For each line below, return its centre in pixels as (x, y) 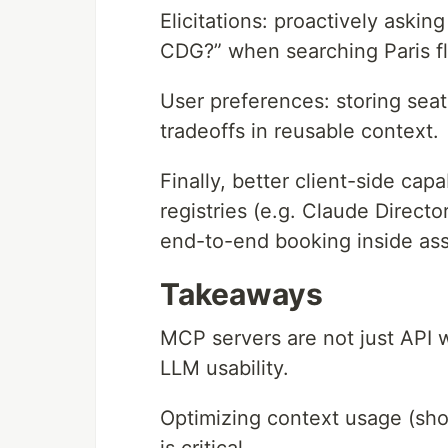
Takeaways (241, 293)
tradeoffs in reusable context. (299, 130)
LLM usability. (224, 367)
